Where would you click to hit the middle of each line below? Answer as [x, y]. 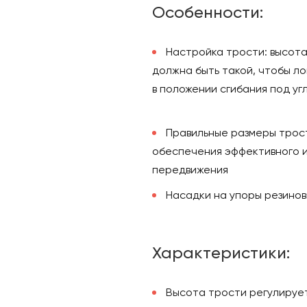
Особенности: [208, 12]
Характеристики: [221, 253]
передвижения [190, 169]
